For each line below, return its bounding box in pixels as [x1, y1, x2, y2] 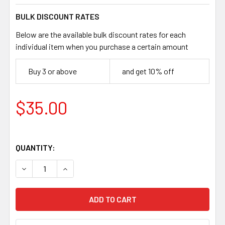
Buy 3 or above [28, 66, 77, 76]
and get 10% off [122, 66, 174, 76]
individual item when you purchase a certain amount [16, 41, 188, 51]
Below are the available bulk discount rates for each [16, 29, 186, 39]
